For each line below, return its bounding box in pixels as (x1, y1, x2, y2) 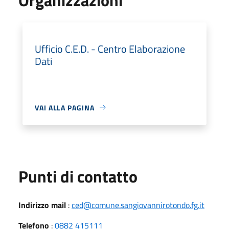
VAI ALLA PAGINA (35, 102, 95, 113)
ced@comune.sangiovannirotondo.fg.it (72, 198, 204, 211)
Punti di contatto (18, 164, 138, 189)
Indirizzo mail (18, 198, 66, 211)
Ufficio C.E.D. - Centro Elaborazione (35, 40, 185, 57)
